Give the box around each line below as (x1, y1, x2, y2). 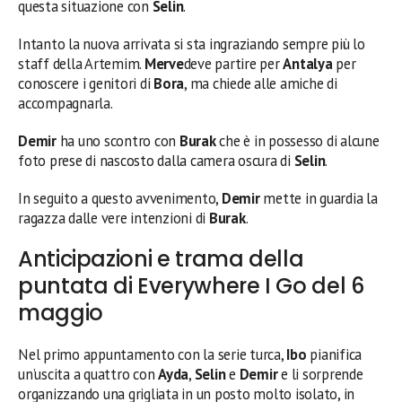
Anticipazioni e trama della (18, 243, 304, 274)
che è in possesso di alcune (215, 130, 380, 151)
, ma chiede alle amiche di (184, 73, 337, 93)
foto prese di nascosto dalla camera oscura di (18, 150, 294, 170)
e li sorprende (277, 363, 363, 384)
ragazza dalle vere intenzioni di (18, 207, 209, 228)
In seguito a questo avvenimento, (18, 188, 222, 208)
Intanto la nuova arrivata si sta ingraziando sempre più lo (18, 33, 365, 54)
